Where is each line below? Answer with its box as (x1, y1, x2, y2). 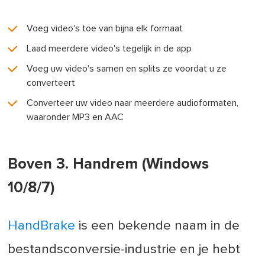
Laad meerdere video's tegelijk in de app (27, 43, 192, 53)
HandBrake (8, 219, 76, 233)
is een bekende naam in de (75, 219, 240, 233)
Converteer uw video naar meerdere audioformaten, (27, 98, 239, 108)
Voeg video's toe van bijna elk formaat (27, 23, 183, 33)
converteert (27, 77, 76, 88)
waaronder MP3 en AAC (27, 112, 124, 122)
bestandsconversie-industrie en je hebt (8, 243, 241, 257)
